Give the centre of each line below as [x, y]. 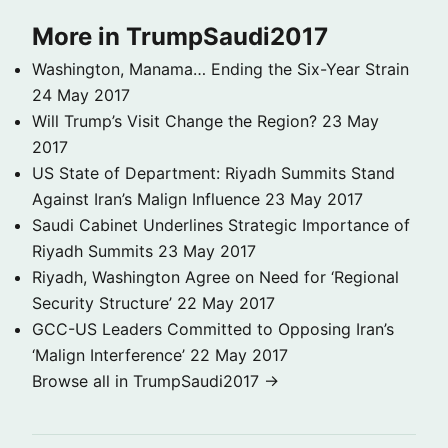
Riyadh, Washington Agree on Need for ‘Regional [215, 277]
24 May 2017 [81, 95]
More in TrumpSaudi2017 [180, 37]
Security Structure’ [102, 303]
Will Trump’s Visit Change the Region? [174, 121]
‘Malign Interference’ [108, 355]
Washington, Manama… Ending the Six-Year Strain [220, 69]
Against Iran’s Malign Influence [146, 199]
